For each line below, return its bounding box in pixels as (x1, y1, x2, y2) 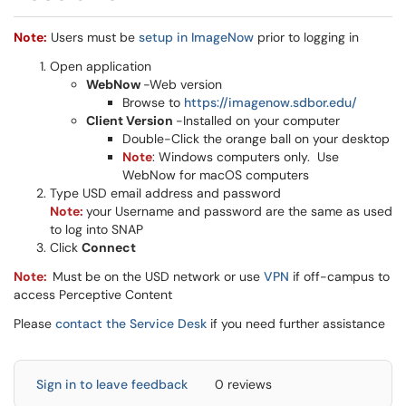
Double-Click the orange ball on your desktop (122, 130, 390, 147)
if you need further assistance (207, 315, 385, 332)
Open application (50, 58, 151, 74)
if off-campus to (293, 268, 390, 285)
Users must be (47, 29, 139, 45)
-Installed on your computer (176, 112, 340, 129)
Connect (82, 239, 136, 256)
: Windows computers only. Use (152, 149, 339, 165)
